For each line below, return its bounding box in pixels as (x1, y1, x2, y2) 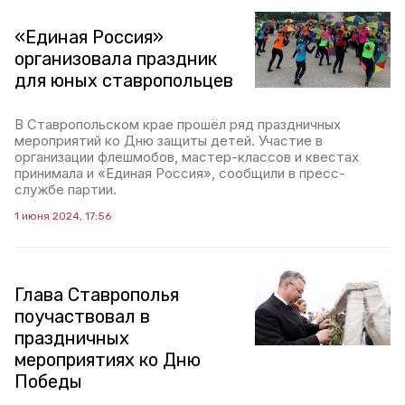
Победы (14, 371, 82, 392)
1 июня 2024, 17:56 (14, 210, 111, 222)
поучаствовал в (14, 306, 150, 327)
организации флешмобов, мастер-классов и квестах (14, 148, 359, 165)
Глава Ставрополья (14, 284, 179, 306)
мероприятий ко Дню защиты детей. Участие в (14, 132, 323, 149)
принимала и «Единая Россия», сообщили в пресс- (14, 165, 345, 182)
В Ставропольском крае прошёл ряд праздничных (14, 116, 341, 133)
